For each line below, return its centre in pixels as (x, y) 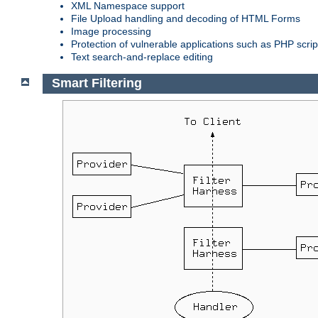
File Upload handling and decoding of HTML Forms (186, 18)
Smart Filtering (97, 83)
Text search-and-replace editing (142, 56)
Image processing (111, 31)
